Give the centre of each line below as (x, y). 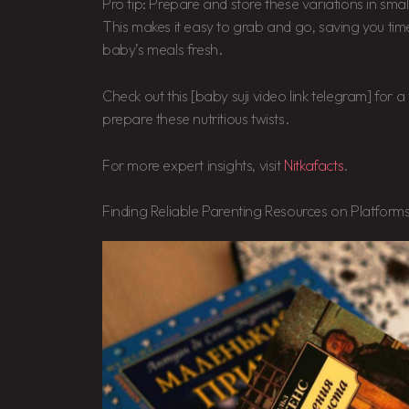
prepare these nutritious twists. (196, 119)
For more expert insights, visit (194, 165)
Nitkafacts (314, 165)
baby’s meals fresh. (163, 50)
